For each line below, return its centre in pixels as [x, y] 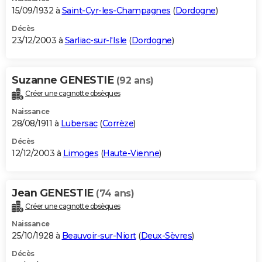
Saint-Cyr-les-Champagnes [116, 10]
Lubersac [79, 123]
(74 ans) [115, 193]
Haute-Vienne [131, 153]
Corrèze [118, 123]
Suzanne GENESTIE [64, 80]
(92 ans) [135, 80]
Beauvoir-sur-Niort [99, 236]
